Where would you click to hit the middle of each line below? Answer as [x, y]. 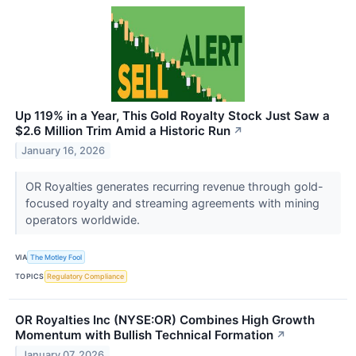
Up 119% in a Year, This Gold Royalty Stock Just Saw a [172, 116]
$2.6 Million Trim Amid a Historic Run [123, 131]
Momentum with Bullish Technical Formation [144, 335]
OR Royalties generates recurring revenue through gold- [174, 187]
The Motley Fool [56, 257]
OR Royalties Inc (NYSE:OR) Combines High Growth [165, 319]
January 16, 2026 [64, 151]
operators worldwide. [84, 220]
